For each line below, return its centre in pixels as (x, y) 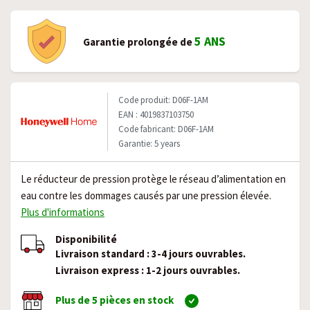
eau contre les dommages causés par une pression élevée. (146, 195)
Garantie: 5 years (149, 144)
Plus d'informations (63, 212)
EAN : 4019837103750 (156, 115)
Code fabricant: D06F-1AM (166, 129)
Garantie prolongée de (139, 42)
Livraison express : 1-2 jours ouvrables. (148, 270)
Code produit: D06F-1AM (163, 100)
